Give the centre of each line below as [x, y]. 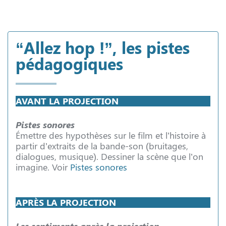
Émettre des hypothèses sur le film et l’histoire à [111, 135]
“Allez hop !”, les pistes [103, 47]
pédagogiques [69, 64]
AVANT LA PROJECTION [67, 101]
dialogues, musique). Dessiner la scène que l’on [109, 156]
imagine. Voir [43, 167]
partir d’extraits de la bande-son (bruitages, [102, 146]
